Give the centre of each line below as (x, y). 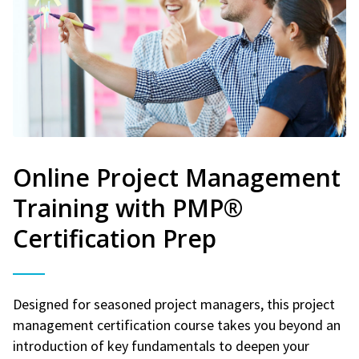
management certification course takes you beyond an (177, 325)
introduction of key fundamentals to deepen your (161, 345)
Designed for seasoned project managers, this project (174, 304)
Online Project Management (177, 177)
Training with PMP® (128, 208)
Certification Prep (115, 238)
